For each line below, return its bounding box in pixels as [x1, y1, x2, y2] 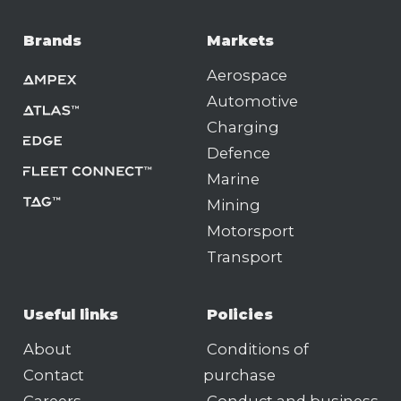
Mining [207, 195, 260, 214]
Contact [23, 365, 85, 384]
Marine [207, 169, 260, 188]
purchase [203, 365, 276, 384]
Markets [207, 31, 274, 49]
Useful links [23, 305, 119, 323]
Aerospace [207, 65, 287, 84]
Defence [207, 143, 270, 162]
